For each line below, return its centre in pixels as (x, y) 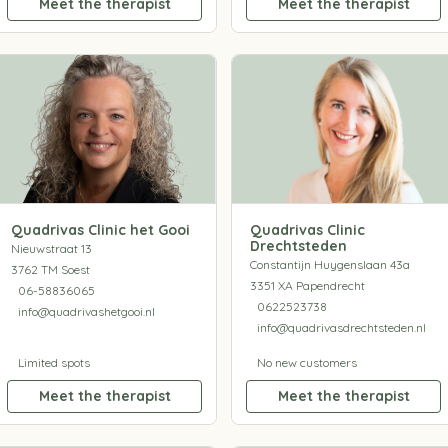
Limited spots (53, 362)
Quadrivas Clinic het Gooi (100, 229)
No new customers (306, 362)
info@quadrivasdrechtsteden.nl (341, 327)
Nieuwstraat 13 (51, 248)
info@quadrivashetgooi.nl (86, 311)
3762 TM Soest (50, 269)
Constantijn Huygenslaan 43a (329, 264)
